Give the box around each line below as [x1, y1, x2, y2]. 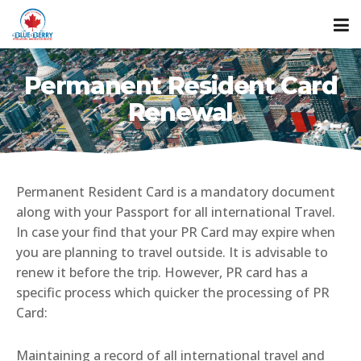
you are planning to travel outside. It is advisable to [16, 243, 328, 261]
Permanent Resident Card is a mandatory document [16, 183, 335, 201]
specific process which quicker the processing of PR [16, 284, 330, 301]
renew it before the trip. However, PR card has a [16, 263, 308, 281]
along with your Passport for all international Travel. [16, 203, 335, 221]
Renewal [127, 98, 234, 127]
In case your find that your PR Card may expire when [16, 223, 335, 241]
